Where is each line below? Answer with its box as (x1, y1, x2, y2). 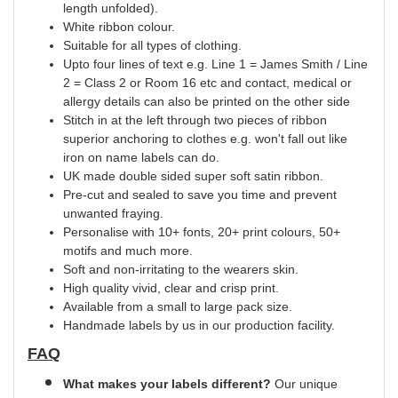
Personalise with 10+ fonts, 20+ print (63, 224, 271, 239)
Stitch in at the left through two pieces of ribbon (63, 112, 327, 127)
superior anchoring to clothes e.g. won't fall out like (63, 131, 347, 146)
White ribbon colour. (63, 19, 175, 34)
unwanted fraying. (63, 205, 163, 220)
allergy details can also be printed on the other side (63, 93, 350, 108)
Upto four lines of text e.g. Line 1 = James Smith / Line (63, 56, 368, 71)
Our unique (275, 376, 338, 391)
